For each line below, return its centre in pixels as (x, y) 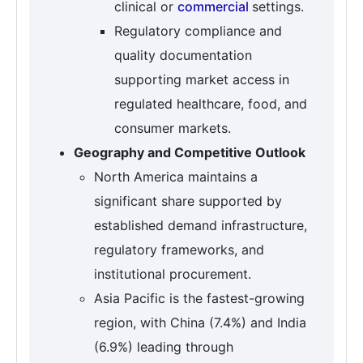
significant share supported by (188, 201)
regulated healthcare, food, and (211, 104)
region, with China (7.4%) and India (200, 323)
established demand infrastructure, (201, 226)
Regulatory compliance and (198, 31)
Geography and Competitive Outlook (190, 153)
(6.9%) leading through (164, 347)
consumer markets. (173, 128)
